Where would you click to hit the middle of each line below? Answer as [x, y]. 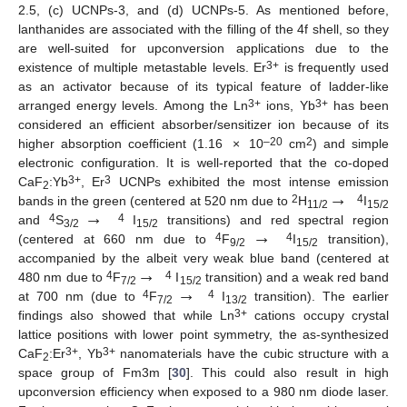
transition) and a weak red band [295, 278]
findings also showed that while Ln [126, 316]
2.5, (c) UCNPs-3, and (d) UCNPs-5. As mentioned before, [203, 10]
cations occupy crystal [318, 316]
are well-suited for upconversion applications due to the [203, 49]
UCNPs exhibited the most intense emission [250, 182]
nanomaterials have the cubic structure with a [252, 354]
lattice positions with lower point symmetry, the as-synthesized [203, 335]
